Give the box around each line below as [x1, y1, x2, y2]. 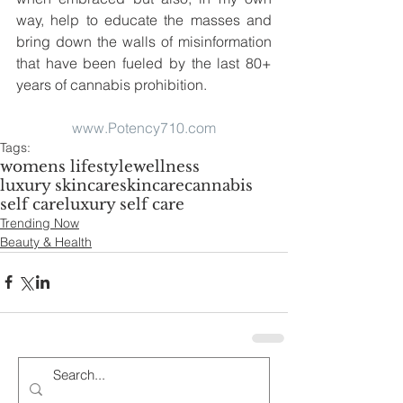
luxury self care [65, 194, 184, 214]
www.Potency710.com [72, 118, 216, 137]
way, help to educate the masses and [16, 10, 272, 29]
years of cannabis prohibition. [16, 75, 210, 94]
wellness [133, 157, 200, 176]
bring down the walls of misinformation [16, 31, 272, 50]
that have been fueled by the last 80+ [16, 53, 272, 72]
